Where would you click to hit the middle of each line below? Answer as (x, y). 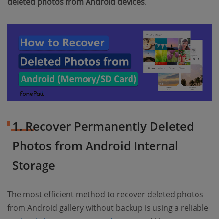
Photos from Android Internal (95, 146)
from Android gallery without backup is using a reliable (108, 208)
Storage (34, 165)
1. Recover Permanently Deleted (103, 126)
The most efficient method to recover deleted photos (105, 194)
